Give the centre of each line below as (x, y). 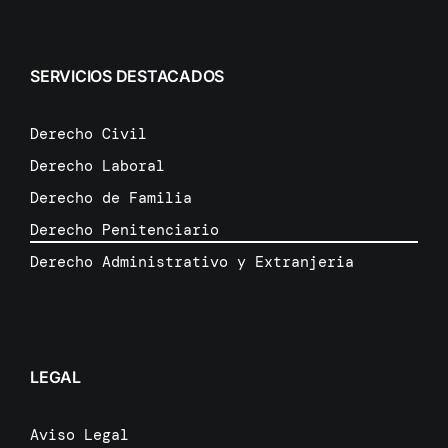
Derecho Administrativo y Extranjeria (191, 261)
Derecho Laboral (97, 165)
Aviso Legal (79, 435)
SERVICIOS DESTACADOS (127, 75)
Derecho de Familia (110, 197)
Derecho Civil (88, 133)
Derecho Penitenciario (124, 229)
